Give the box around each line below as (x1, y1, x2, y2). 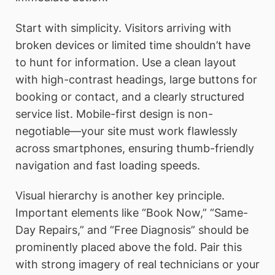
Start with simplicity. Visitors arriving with (15, 21, 231, 34)
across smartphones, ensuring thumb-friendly (15, 141, 254, 155)
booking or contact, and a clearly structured (15, 90, 244, 103)
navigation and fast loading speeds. (15, 158, 200, 172)
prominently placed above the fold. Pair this (15, 241, 242, 254)
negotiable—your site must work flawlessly (15, 124, 238, 137)
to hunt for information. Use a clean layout (15, 55, 236, 69)
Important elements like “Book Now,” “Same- (15, 206, 248, 220)
